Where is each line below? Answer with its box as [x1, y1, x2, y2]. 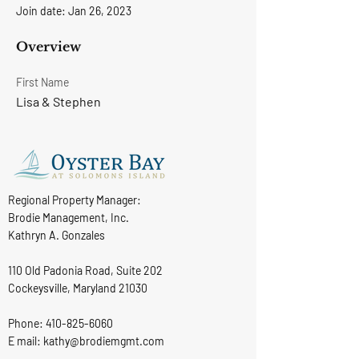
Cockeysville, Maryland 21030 [8, 281, 147, 295]
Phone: [8, 317, 46, 330]
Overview [16, 38, 81, 54]
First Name [16, 75, 69, 89]
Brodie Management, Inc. [8, 211, 129, 224]
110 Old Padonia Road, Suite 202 [8, 264, 163, 277]
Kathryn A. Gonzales [8, 228, 105, 242]
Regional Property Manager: [8, 193, 141, 207]
